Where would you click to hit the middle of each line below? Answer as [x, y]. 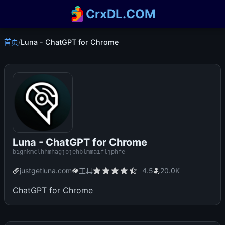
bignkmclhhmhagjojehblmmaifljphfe [69, 152]
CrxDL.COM [121, 14]
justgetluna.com [46, 171]
